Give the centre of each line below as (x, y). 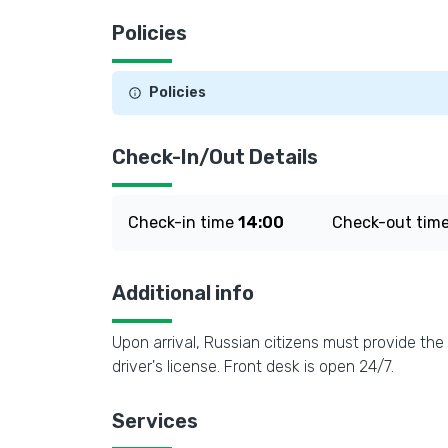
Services (155, 421)
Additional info (183, 293)
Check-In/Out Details (215, 157)
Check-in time (183, 222)
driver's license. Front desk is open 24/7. (253, 366)
